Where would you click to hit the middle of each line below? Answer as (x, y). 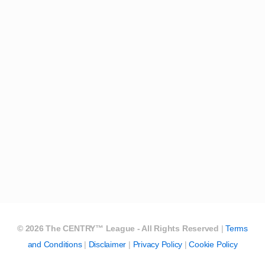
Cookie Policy (213, 244)
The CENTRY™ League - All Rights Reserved (132, 228)
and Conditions (55, 244)
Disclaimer (107, 244)
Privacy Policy (158, 244)
